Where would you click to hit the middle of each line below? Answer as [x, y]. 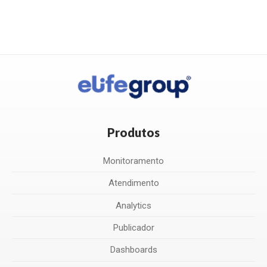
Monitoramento [133, 161]
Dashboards [133, 250]
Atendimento [133, 183]
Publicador [133, 228]
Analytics [133, 205]
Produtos [133, 132]
